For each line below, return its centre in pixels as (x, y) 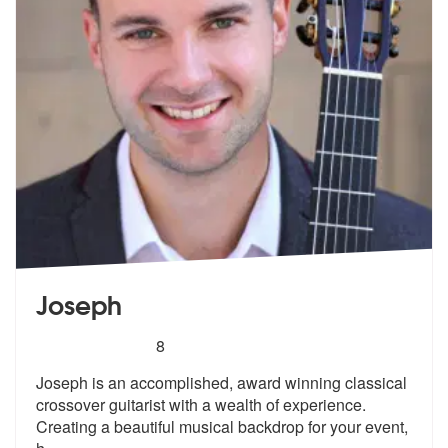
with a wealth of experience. (265, 404)
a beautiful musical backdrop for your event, (252, 426)
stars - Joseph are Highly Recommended (210, 343)
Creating (66, 426)
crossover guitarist (100, 404)
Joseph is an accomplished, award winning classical (221, 382)
